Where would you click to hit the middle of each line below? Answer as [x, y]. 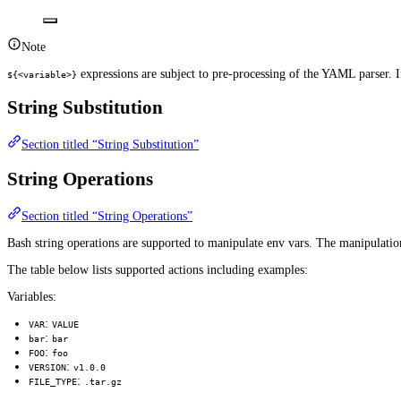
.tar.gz [103, 382]
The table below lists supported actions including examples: [158, 270]
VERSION [47, 368]
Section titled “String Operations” [107, 217]
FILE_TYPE [53, 382]
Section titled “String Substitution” [110, 145]
